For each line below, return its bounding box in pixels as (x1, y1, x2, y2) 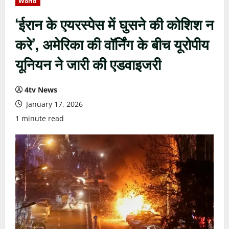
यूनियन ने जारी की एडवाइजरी (15, 53, 161, 74)
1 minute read (15, 113, 64, 123)
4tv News (25, 85, 57, 95)
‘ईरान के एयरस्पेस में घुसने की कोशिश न (15, 13, 214, 34)
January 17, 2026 (24, 99, 83, 109)
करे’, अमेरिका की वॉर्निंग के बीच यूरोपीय (15, 33, 209, 54)
